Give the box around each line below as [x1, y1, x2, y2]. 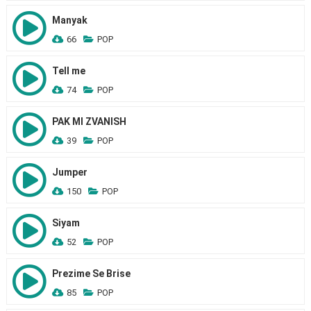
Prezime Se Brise [51, 268, 131, 279]
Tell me [51, 65, 85, 76]
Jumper [51, 167, 87, 178]
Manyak [51, 15, 87, 26]
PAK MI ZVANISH [51, 116, 126, 127]
